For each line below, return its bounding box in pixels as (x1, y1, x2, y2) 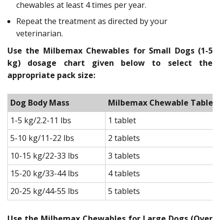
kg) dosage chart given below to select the (7, 57, 213, 68)
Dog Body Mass (10, 97, 69, 108)
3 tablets (108, 150, 140, 161)
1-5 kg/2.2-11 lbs (10, 114, 71, 126)
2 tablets (108, 132, 140, 143)
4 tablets (108, 167, 140, 179)
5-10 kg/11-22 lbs (10, 132, 74, 143)
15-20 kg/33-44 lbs (10, 167, 79, 179)
